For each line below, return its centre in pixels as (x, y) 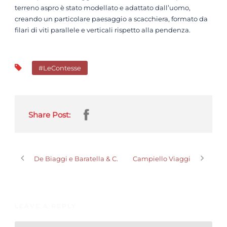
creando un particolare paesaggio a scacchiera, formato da (111, 19)
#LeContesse (60, 68)
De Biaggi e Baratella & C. (76, 159)
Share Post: (49, 115)
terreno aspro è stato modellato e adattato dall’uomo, (103, 8)
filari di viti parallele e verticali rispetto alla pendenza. (103, 30)
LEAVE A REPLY (46, 206)
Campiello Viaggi (162, 159)
